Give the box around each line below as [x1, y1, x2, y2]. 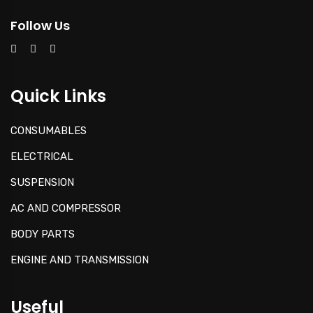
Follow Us [10, 17, 70, 35]
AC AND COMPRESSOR [10, 202, 121, 215]
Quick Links [10, 85, 106, 108]
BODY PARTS [10, 228, 75, 241]
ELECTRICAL [10, 150, 73, 163]
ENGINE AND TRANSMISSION [10, 254, 149, 267]
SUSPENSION [10, 176, 74, 189]
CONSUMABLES [10, 124, 87, 138]
